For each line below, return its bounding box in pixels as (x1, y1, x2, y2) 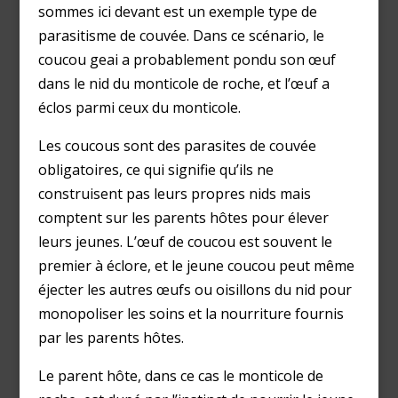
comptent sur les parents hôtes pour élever (37, 208, 329, 228)
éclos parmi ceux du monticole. (37, 98, 241, 118)
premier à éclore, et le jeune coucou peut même (37, 256, 354, 276)
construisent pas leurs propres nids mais (37, 184, 311, 204)
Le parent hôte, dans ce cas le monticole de (37, 366, 323, 386)
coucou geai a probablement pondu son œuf (37, 50, 336, 70)
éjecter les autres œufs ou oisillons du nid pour (37, 280, 352, 300)
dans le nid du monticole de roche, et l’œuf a (37, 74, 330, 94)
